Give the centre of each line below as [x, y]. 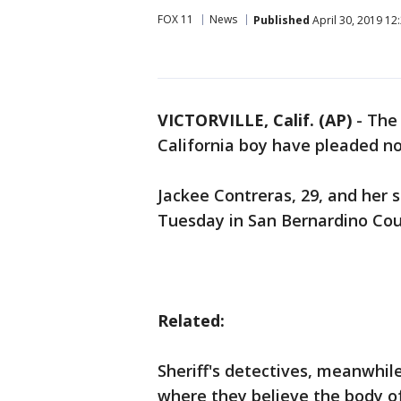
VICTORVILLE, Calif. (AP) [255, 120]
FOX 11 [175, 19]
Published [282, 20]
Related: [191, 320]
